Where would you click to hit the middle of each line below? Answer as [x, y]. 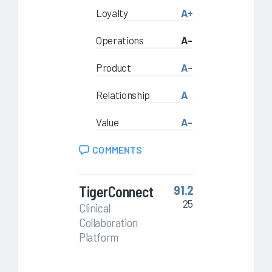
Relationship [123, 95]
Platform [99, 237]
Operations [120, 40]
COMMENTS [117, 150]
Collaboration [108, 223]
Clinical [95, 208]
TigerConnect [116, 192]
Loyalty [112, 13]
